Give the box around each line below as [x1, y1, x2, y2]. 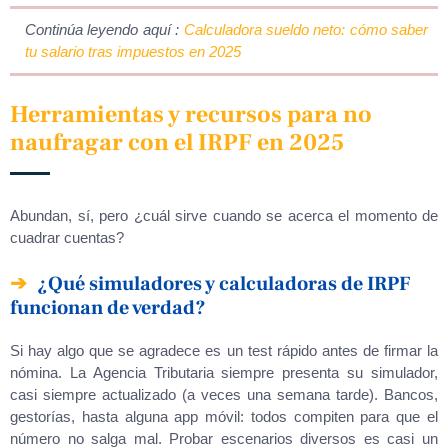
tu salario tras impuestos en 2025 [25, 43, 241, 60]
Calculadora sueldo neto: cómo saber [183, 21, 428, 38]
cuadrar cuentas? [10, 229, 124, 246]
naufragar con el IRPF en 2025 [10, 127, 344, 158]
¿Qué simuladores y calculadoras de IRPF [37, 270, 410, 297]
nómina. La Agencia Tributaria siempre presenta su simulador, [10, 363, 438, 381]
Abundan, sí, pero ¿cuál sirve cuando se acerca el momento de [10, 207, 438, 224]
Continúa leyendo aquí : [25, 21, 184, 38]
